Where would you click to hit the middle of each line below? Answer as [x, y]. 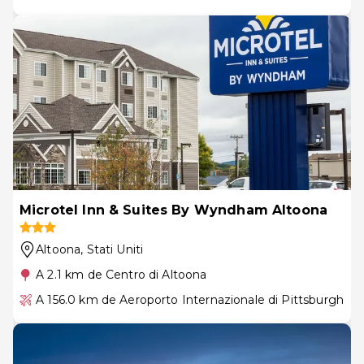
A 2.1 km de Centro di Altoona [121, 274]
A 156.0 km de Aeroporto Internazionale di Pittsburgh [190, 299]
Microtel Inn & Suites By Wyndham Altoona [174, 210]
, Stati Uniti [112, 249]
